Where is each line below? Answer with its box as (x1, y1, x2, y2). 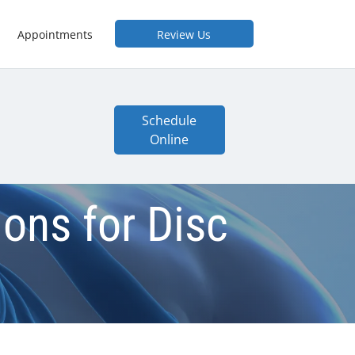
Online (150, 131, 189, 148)
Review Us (157, 26, 211, 42)
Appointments (17, 26, 93, 42)
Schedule (142, 112, 197, 129)
